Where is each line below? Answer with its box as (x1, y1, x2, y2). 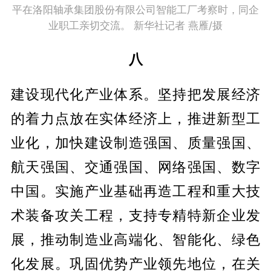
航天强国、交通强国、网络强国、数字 (10, 158, 261, 175)
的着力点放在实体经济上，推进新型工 (10, 109, 261, 126)
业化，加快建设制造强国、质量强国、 (10, 134, 261, 151)
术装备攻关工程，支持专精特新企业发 (10, 206, 261, 223)
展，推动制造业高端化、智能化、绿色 (10, 230, 261, 247)
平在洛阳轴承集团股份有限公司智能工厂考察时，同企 (12, 3, 259, 16)
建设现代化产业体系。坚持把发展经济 (10, 85, 261, 102)
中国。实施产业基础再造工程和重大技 (10, 182, 261, 199)
